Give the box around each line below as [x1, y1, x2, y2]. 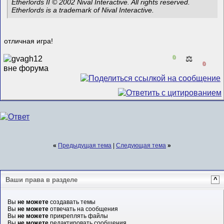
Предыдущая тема [58, 141, 111, 149]
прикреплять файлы [48, 212, 108, 219]
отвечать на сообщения [48, 205, 118, 212]
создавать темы [48, 198, 95, 205]
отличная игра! [4, 37, 53, 45]
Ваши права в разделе [5, 176, 77, 184]
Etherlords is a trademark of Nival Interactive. [11, 5, 154, 14]
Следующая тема [116, 141, 166, 149]
